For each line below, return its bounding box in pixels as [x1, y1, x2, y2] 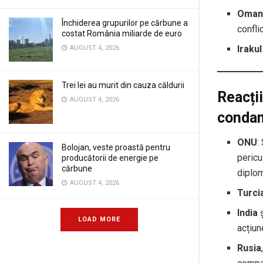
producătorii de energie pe [62, 153, 159, 163]
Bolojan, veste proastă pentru [62, 143, 170, 152]
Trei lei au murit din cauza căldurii [62, 80, 184, 90]
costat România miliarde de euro [62, 29, 182, 38]
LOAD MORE [78, 215, 120, 223]
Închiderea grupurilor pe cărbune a [62, 18, 188, 28]
